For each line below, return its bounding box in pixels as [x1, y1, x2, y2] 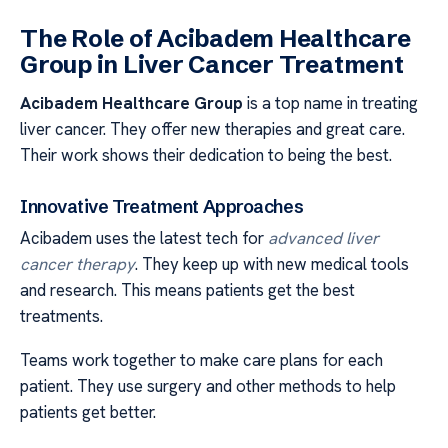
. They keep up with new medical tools [135, 252, 409, 275]
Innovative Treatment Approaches [20, 195, 304, 218]
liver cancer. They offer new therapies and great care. [20, 118, 405, 141]
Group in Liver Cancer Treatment [20, 50, 404, 80]
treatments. [20, 304, 103, 327]
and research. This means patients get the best [20, 278, 355, 301]
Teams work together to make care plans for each [20, 349, 383, 372]
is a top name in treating [243, 92, 418, 115]
